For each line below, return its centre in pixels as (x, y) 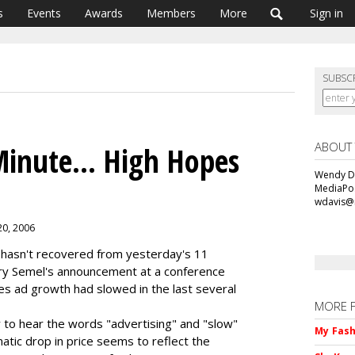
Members (171, 13)
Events (44, 13)
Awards (104, 13)
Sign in (326, 13)
